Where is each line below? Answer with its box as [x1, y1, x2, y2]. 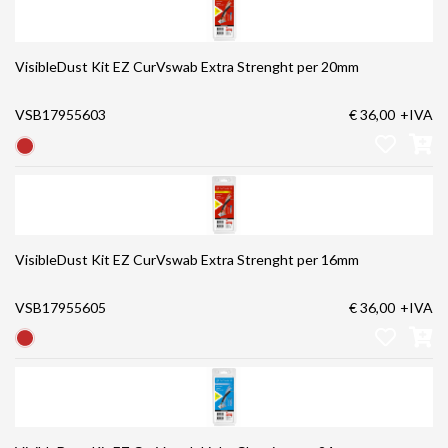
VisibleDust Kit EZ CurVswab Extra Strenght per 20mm [15, 58, 359, 76]
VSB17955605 [15, 298, 106, 316]
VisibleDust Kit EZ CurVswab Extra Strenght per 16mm [15, 250, 359, 268]
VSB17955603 [15, 106, 106, 124]
